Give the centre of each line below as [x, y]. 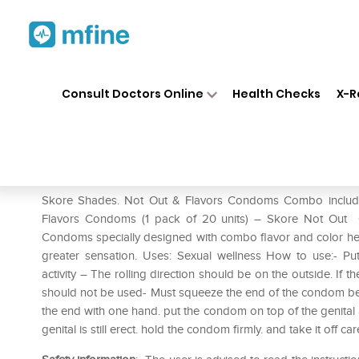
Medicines [186, 79]
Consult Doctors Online [132, 93]
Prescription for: [87, 176]
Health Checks [277, 93]
